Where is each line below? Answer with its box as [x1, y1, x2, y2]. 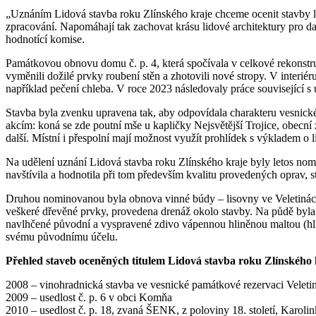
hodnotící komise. [6, 32, 85, 45]
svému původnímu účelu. [6, 230, 118, 243]
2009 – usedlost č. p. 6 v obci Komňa [6, 291, 172, 303]
